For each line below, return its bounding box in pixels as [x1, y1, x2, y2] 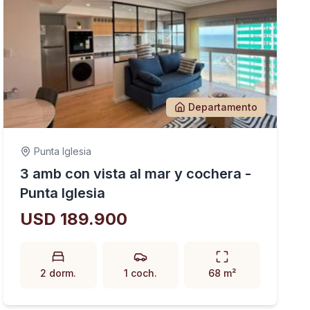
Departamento [188, 101, 257, 113]
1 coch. [123, 267, 157, 279]
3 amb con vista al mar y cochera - [20, 165, 252, 182]
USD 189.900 [20, 209, 128, 229]
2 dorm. [40, 267, 77, 279]
